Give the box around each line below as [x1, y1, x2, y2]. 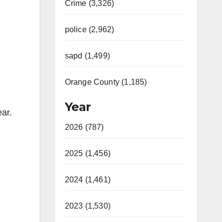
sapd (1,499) [64, 52, 110, 60]
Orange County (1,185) [64, 78, 147, 86]
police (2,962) [64, 25, 114, 34]
